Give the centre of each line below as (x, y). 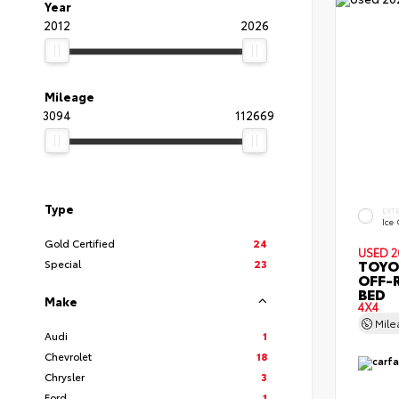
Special (63, 263)
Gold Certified (80, 243)
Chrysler (65, 376)
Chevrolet (68, 356)
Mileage (69, 96)
